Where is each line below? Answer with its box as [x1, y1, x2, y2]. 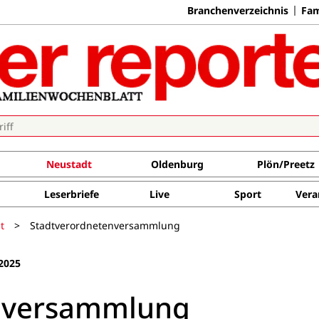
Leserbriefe [43, 187, 99, 201]
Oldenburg [150, 157, 204, 171]
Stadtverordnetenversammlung [30, 218, 180, 232]
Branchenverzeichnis [187, 3, 288, 17]
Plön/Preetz [256, 157, 315, 171]
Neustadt [46, 157, 92, 171]
